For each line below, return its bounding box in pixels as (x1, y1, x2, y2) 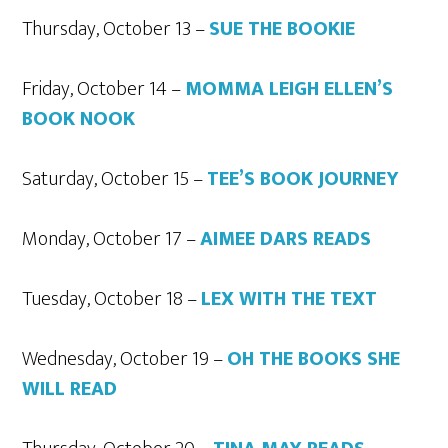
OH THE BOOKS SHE (227, 342, 401, 376)
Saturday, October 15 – (22, 162, 208, 196)
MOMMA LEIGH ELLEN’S (185, 72, 394, 106)
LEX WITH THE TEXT (201, 282, 378, 316)
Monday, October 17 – (22, 222, 201, 256)
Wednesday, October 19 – (22, 342, 228, 376)
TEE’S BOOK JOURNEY (207, 162, 400, 196)
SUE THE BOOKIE (209, 12, 356, 46)
